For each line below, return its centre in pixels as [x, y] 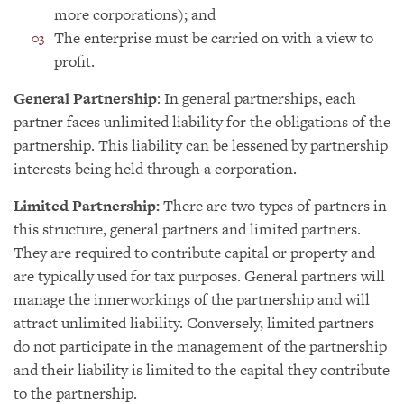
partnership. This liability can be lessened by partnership [201, 145]
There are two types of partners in [275, 206]
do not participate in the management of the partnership [200, 346]
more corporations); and [135, 14]
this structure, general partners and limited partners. [187, 229]
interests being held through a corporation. [155, 169]
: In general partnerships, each [257, 98]
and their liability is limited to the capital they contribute [202, 370]
